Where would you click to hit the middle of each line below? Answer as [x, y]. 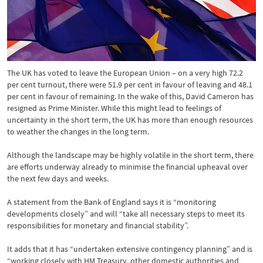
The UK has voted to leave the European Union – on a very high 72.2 [125, 73]
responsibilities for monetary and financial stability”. [98, 225]
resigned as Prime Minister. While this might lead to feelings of [114, 108]
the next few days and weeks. [58, 178]
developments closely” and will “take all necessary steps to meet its [126, 213]
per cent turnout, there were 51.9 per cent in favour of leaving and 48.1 [130, 84]
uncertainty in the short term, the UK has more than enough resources [130, 119]
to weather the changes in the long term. [78, 131]
